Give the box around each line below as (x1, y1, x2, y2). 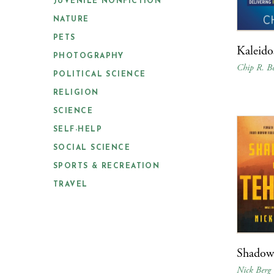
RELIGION (53, 89, 99, 97)
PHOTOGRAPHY (53, 53, 124, 60)
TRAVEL (53, 181, 88, 188)
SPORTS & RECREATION (53, 163, 160, 170)
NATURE (53, 16, 89, 23)
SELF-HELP (53, 126, 102, 133)
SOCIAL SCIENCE (53, 144, 131, 152)
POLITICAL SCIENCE (53, 71, 146, 78)
